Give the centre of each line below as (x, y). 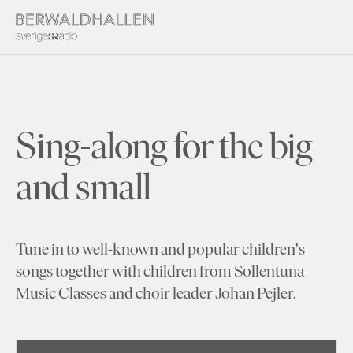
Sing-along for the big (164, 145)
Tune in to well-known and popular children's (160, 248)
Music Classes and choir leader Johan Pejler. (156, 292)
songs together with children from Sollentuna (160, 270)
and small (84, 186)
